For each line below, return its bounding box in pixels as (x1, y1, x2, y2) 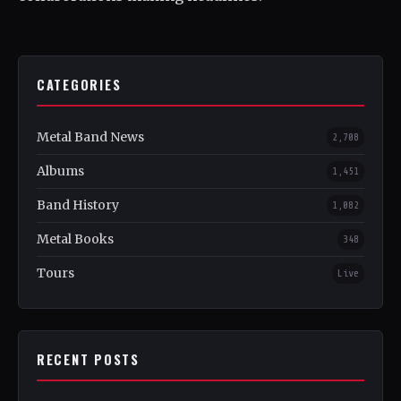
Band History (37, 197, 119, 214)
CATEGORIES (37, 75, 122, 95)
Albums (37, 163, 84, 180)
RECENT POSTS (37, 350, 140, 370)
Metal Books (37, 231, 114, 248)
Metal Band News (37, 129, 144, 146)
